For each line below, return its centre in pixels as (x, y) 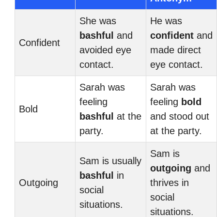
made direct (176, 50)
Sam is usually (110, 161)
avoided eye (105, 50)
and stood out (180, 116)
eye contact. (177, 64)
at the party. (176, 131)
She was (98, 21)
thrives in (170, 183)
